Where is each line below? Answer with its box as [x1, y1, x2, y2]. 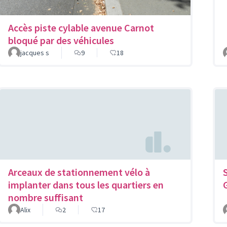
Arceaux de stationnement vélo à [8, 165, 150, 178]
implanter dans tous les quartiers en [8, 178, 164, 191]
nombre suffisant [8, 191, 83, 204]
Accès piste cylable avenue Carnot [8, 21, 154, 34]
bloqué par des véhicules [8, 34, 114, 47]
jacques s [20, 48, 49, 58]
